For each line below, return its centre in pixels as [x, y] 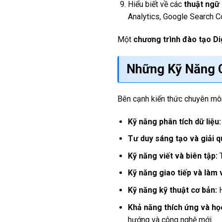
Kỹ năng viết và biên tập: [172, 156]
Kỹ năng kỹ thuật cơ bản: [172, 190]
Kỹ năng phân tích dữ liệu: [174, 121]
